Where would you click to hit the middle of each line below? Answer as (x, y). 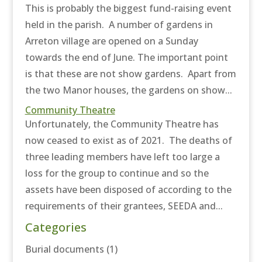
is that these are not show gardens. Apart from (130, 74)
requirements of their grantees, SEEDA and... (124, 206)
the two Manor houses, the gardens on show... (128, 90)
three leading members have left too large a (122, 157)
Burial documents (64, 249)
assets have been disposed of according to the (128, 190)
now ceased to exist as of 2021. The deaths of (128, 141)
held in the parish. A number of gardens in (119, 25)
